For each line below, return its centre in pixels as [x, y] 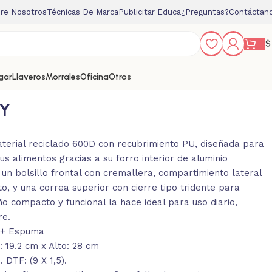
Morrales [63, 77]
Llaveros [29, 77]
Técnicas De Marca [83, 12]
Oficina [94, 77]
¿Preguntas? [205, 12]
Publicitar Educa [150, 12]
